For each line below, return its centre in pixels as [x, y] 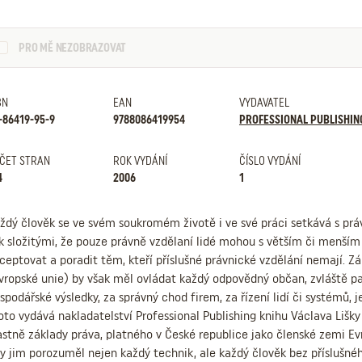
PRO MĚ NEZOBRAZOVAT [73, 48]
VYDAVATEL [264, 103]
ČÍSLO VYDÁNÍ [269, 161]
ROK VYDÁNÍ [140, 161]
